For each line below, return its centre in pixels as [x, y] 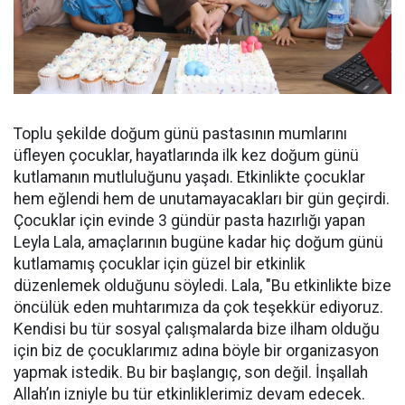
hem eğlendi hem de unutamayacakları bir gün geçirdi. [202, 198]
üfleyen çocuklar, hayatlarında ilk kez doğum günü [186, 155]
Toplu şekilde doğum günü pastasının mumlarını [180, 133]
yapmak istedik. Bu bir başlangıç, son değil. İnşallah [191, 372]
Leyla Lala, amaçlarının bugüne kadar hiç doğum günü [198, 242]
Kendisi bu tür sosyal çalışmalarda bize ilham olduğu [197, 329]
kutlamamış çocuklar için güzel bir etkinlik [160, 264]
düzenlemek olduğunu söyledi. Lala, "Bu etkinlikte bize [202, 285]
